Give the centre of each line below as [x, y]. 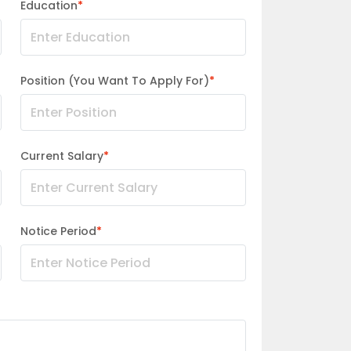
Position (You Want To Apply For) [114, 81]
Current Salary [62, 156]
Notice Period [58, 231]
